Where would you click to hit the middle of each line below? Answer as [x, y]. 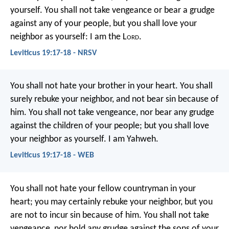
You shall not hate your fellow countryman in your [103, 189]
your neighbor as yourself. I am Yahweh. [84, 140]
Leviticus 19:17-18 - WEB [52, 156]
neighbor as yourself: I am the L [68, 37]
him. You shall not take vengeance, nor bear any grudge [112, 113]
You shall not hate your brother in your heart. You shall [111, 86]
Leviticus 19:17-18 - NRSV [53, 53]
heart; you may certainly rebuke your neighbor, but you [111, 202]
